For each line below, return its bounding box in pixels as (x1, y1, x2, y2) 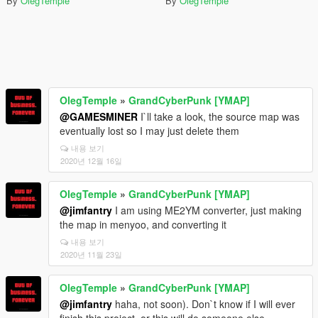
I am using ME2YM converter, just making (112, 203, 302, 217)
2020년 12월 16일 (60, 155, 122, 166)
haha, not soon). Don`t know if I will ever (112, 297, 295, 311)
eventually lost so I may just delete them (60, 124, 239, 138)
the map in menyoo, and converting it (60, 217, 226, 231)
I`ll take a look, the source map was (138, 109, 300, 124)
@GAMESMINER (60, 109, 138, 124)
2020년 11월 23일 (60, 248, 122, 260)
